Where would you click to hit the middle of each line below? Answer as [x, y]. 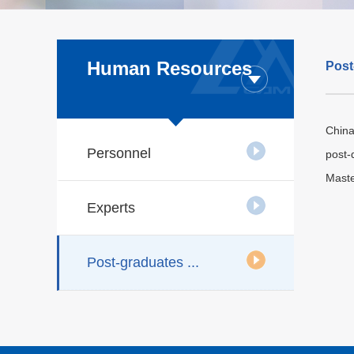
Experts [111, 208]
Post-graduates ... [143, 262]
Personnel [119, 153]
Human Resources [169, 68]
